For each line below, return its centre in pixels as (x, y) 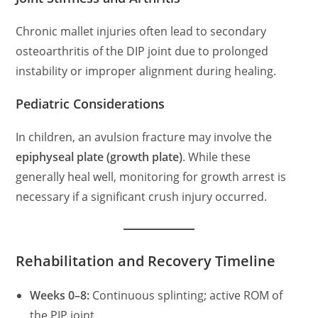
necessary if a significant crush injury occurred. (142, 197)
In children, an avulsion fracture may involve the (144, 137)
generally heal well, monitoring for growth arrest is (151, 177)
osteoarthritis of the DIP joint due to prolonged (142, 51)
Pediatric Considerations (91, 104)
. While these (217, 157)
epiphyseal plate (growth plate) (99, 157)
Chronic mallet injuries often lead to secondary (141, 31)
